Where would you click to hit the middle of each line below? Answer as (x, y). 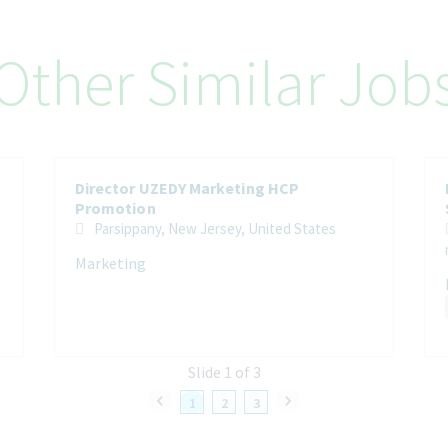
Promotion (115, 207)
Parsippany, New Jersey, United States (292, 228)
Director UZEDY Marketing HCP (187, 187)
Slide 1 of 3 (224, 371)
